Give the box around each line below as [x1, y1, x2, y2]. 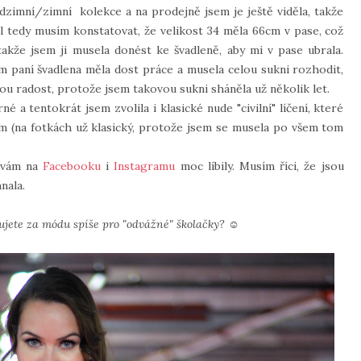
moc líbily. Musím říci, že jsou [180, 159, 344, 174]
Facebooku [43, 159, 102, 174]
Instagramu [114, 159, 180, 174]
